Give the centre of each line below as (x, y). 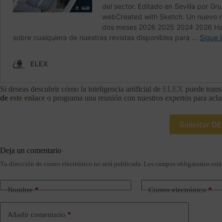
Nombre (20, 190)
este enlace (28, 98)
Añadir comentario (36, 214)
